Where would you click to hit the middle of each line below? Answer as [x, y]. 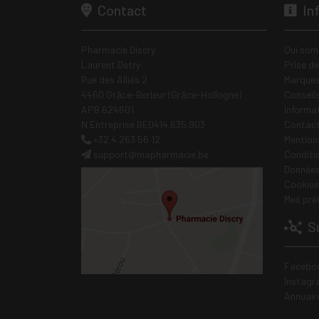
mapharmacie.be [173, 154]
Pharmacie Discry [118, 49]
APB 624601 [108, 109]
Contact [121, 10]
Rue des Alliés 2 [114, 79]
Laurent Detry [111, 64]
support [111, 154]
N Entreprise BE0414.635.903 [143, 124]
